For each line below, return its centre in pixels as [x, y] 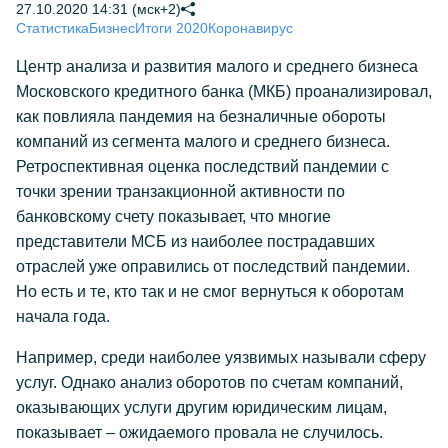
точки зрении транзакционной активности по [180, 191]
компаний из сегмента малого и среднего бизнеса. [203, 141]
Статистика [52, 28]
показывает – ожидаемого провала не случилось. [199, 432]
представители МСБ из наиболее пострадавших [195, 241]
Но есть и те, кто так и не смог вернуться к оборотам [210, 291]
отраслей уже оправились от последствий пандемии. [213, 266]
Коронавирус [250, 28]
